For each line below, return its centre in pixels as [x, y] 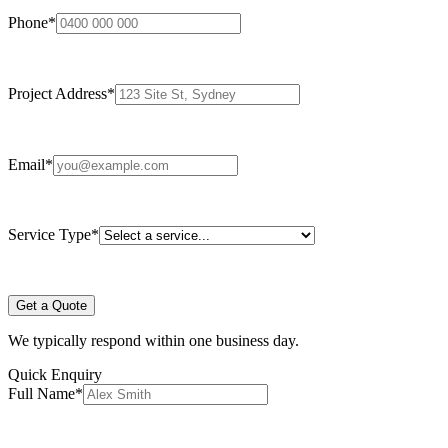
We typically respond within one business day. [153, 340]
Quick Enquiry [55, 374]
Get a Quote [51, 305]
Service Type [49, 234]
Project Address [57, 93]
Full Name [41, 393]
